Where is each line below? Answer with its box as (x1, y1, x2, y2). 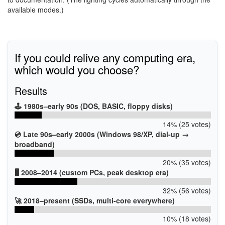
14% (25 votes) (162, 119, 211, 129)
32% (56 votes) (162, 185, 211, 195)
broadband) (14, 139, 55, 149)
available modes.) (8, 4, 64, 15)
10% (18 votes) (162, 213, 211, 223)
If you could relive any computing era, (14, 49, 195, 65)
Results (14, 83, 47, 98)
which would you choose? (14, 61, 139, 77)
